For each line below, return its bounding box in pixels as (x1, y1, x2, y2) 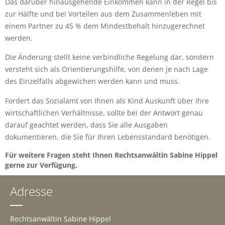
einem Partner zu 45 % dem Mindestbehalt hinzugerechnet (5, 21, 205, 31)
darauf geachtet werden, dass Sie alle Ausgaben (5, 120, 168, 130)
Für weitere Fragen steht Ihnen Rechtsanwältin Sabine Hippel (5, 150, 217, 160)
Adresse (10, 183, 53, 200)
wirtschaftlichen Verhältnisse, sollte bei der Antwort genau (5, 107, 203, 118)
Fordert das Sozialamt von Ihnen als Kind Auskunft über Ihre (5, 95, 209, 105)
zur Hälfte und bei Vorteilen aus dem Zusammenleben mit (5, 9, 201, 19)
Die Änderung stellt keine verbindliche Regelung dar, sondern (5, 52, 214, 62)
